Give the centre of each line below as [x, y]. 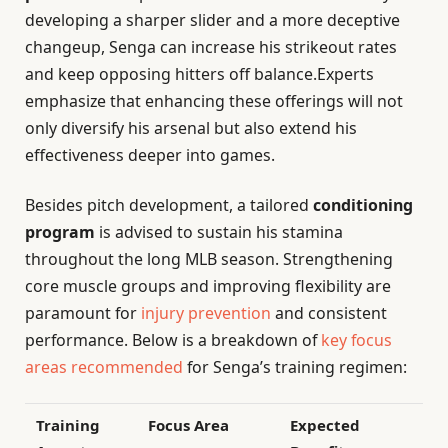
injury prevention [206, 312]
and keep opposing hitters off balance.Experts [199, 74]
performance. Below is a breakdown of [173, 339]
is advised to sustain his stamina [219, 231]
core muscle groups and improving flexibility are [208, 285]
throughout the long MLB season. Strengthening [209, 258]
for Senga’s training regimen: [295, 366]
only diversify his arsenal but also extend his [191, 128]
